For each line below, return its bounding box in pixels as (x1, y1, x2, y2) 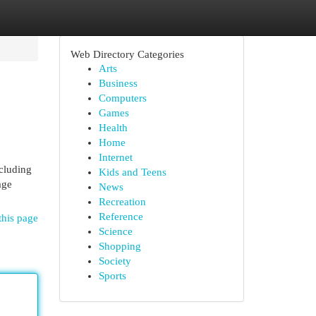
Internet (98, 152, 133, 163)
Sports (98, 270, 126, 281)
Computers (98, 92, 147, 104)
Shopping (98, 241, 141, 252)
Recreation (98, 196, 146, 207)
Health (98, 122, 128, 133)
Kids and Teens (98, 166, 166, 178)
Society (98, 255, 131, 267)
